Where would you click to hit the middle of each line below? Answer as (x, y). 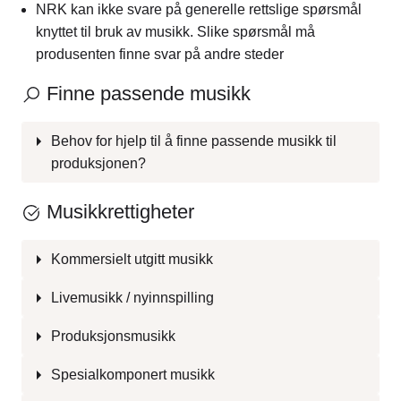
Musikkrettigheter (118, 211)
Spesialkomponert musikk (133, 375)
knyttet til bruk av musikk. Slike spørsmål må (175, 31)
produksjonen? (98, 164)
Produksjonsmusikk (113, 337)
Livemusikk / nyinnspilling (132, 298)
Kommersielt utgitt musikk (132, 260)
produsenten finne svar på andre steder (160, 54)
